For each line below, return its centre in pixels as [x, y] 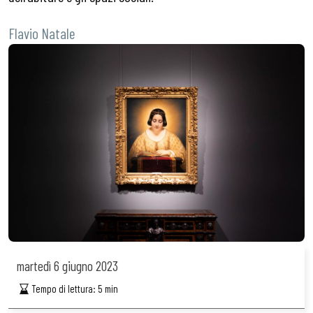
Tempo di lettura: [65, 288]
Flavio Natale [42, 33]
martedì [34, 265]
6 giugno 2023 [85, 265]
